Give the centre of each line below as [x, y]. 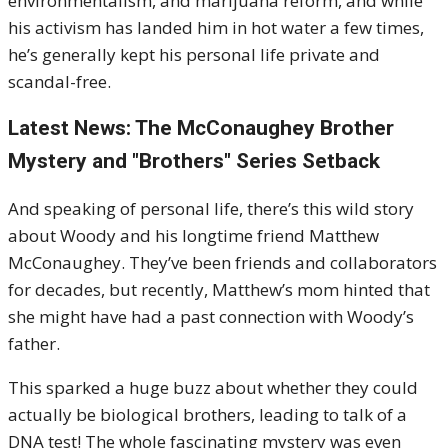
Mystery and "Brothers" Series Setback [194, 161]
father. [34, 343]
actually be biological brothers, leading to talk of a [207, 414]
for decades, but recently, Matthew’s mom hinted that [219, 289]
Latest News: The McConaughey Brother [201, 128]
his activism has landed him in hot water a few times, [216, 27]
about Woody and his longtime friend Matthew [193, 235]
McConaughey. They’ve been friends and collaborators [222, 262]
